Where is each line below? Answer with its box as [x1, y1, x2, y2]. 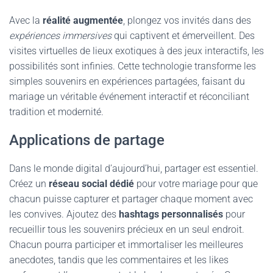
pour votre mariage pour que [134, 178, 258, 190]
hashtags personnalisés [119, 208, 223, 220]
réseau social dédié [49, 178, 134, 190]
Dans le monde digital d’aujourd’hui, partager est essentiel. [9, 163, 258, 174]
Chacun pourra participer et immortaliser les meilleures [9, 239, 243, 250]
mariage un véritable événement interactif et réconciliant [9, 91, 249, 102]
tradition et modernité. [9, 106, 104, 118]
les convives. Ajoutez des [9, 208, 119, 220]
